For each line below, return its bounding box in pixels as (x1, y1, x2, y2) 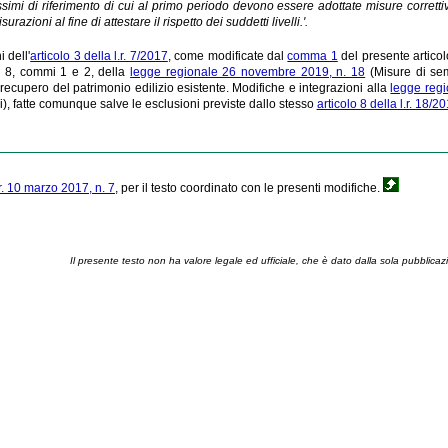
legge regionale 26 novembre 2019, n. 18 (130, 64, 366, 79)
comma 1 (287, 48, 338, 63)
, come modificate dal (167, 48, 288, 63)
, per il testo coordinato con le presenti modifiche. (115, 180, 383, 195)
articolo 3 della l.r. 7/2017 (30, 48, 168, 63)
